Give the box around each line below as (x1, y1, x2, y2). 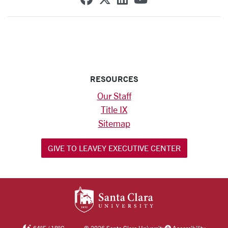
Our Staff (97, 91, 131, 101)
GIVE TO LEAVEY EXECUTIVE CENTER (47, 143, 181, 153)
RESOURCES (90, 73, 138, 84)
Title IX (101, 104, 127, 115)
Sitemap (98, 118, 130, 128)
